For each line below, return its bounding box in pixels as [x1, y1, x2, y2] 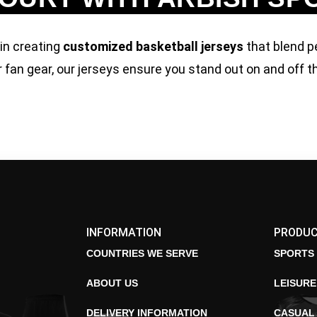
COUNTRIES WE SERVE [86, 248, 199, 259]
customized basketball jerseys [63, 39, 243, 54]
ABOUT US [86, 277, 139, 289]
